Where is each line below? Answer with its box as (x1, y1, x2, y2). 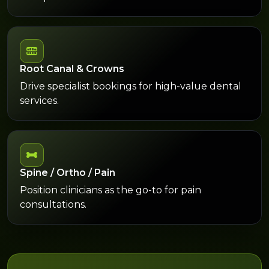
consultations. (20, 198, 86, 210)
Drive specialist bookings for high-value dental (20, 80, 241, 92)
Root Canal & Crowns (20, 62, 124, 74)
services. (20, 94, 59, 106)
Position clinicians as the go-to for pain (20, 184, 201, 196)
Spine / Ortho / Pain (20, 166, 115, 178)
